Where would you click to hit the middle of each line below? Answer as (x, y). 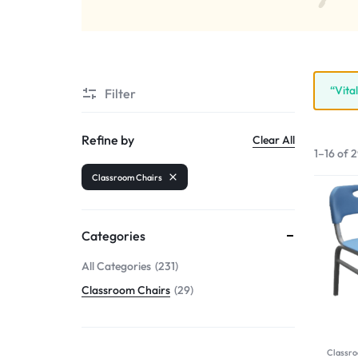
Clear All (274, 139)
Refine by (108, 140)
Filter (120, 93)
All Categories (116, 266)
